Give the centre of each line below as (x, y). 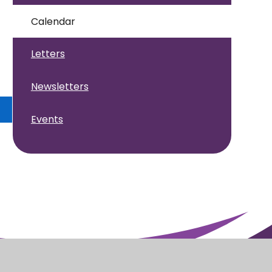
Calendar (53, 21)
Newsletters (59, 87)
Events (47, 119)
